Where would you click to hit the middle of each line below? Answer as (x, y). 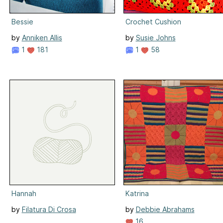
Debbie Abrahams (165, 209)
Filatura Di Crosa (49, 209)
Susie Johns (156, 37)
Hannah (24, 193)
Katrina (137, 193)
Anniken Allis (42, 37)
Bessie (22, 21)
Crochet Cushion (153, 21)
